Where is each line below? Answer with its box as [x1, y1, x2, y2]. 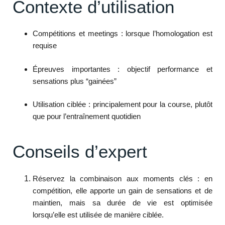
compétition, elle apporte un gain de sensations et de [33, 186, 212, 195]
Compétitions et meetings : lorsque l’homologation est [33, 29, 212, 38]
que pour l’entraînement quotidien [33, 112, 141, 121]
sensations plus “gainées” [33, 76, 117, 85]
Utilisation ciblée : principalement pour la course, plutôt [33, 100, 212, 109]
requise [33, 41, 57, 50]
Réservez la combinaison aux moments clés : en [33, 174, 212, 183]
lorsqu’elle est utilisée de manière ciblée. [33, 210, 164, 219]
